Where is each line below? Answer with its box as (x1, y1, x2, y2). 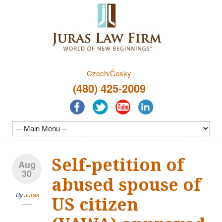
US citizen (52, 194, 138, 215)
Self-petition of (52, 155, 184, 175)
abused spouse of (52, 174, 201, 195)
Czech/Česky (87, 68, 131, 78)
